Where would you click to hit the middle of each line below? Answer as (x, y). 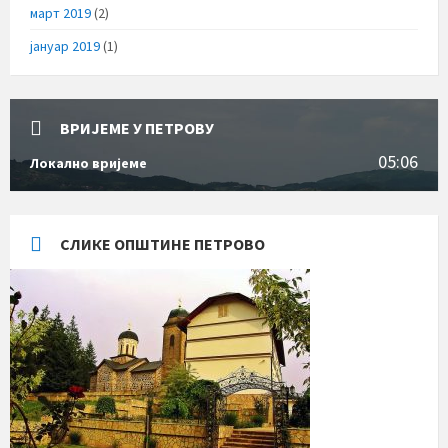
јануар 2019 (65, 45)
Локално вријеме (88, 162)
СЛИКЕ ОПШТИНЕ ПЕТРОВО (162, 243)
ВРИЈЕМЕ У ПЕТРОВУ (137, 127)
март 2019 (60, 12)
